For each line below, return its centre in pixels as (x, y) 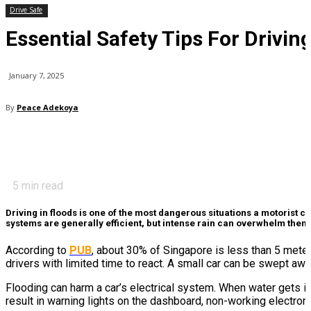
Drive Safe (26, 10)
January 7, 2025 (36, 76)
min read (41, 186)
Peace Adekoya (48, 108)
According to (37, 251)
